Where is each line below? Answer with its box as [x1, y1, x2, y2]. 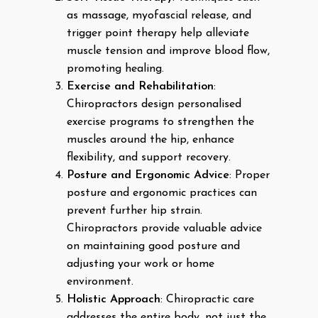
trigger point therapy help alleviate [67, 28, 249, 39]
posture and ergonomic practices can [67, 187, 257, 199]
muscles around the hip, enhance [67, 134, 234, 146]
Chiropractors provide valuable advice [67, 223, 262, 234]
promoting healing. [67, 63, 164, 75]
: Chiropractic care [160, 294, 254, 305]
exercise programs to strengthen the [67, 116, 254, 128]
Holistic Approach [67, 294, 160, 305]
